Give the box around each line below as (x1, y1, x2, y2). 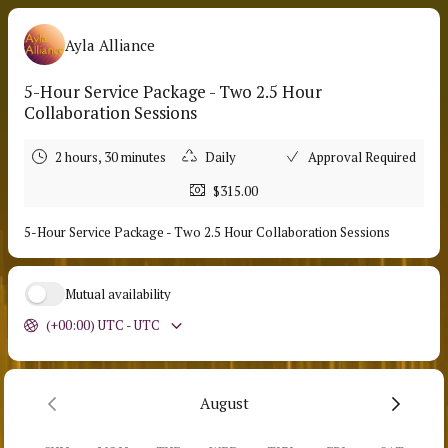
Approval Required (308, 148, 416, 166)
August (199, 393, 249, 414)
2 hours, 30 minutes (55, 148, 166, 166)
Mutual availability (65, 284, 171, 303)
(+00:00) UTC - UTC (45, 316, 160, 334)
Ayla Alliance (65, 34, 155, 55)
